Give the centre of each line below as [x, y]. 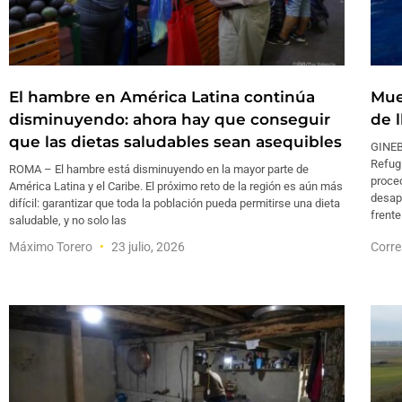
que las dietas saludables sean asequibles [175, 141]
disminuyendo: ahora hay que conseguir [170, 119]
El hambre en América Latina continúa [162, 96]
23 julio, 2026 [147, 246]
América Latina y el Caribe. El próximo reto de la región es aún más [176, 186]
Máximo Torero [52, 246]
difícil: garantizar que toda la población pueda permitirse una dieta [175, 203]
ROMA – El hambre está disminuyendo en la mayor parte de [159, 169]
